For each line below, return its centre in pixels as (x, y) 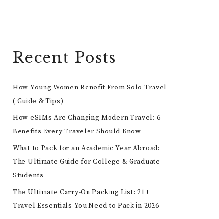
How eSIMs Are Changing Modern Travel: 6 (87, 118)
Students (28, 175)
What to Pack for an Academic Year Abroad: (87, 148)
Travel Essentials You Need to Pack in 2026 (86, 206)
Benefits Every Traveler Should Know (77, 131)
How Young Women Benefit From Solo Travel (90, 88)
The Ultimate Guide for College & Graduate (87, 162)
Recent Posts (65, 57)
